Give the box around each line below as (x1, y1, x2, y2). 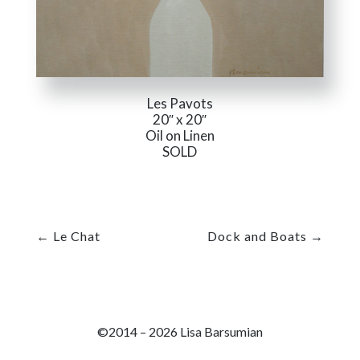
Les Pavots (146, 95, 213, 112)
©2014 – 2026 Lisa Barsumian (96, 324, 263, 340)
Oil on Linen (145, 127, 215, 145)
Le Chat (52, 228, 100, 244)
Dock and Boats (207, 228, 308, 244)
